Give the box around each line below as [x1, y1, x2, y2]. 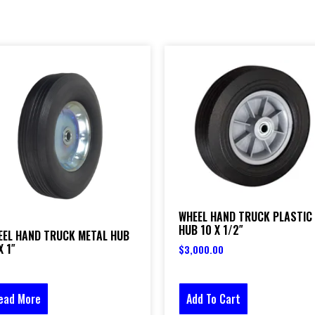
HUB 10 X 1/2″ [179, 221, 243, 239]
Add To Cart [186, 290, 240, 308]
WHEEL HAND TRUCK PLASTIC [179, 208, 312, 226]
